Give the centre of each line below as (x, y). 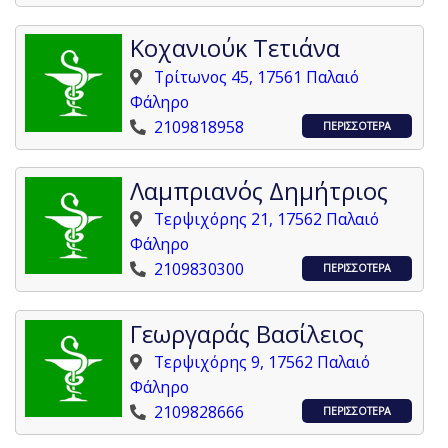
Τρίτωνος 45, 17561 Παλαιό (257, 76)
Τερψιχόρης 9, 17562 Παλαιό (262, 361)
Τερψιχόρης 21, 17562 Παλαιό (267, 219)
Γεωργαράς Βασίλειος (247, 333)
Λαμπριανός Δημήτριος (259, 191)
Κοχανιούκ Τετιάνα (235, 48)
